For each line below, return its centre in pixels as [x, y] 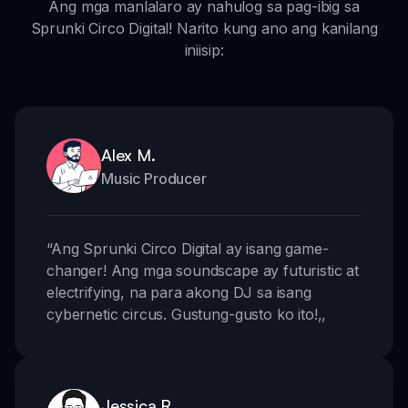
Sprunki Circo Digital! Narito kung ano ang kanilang [204, 29]
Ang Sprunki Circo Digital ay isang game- [189, 249]
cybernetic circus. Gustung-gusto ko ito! [182, 315]
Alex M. [128, 155]
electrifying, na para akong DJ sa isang [179, 293]
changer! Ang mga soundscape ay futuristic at [203, 271]
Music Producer [154, 179]
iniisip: [204, 51]
